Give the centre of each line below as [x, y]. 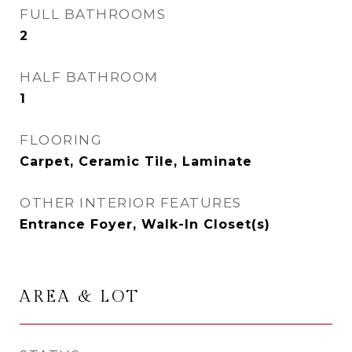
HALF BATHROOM [89, 77]
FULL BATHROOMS [93, 14]
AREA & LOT [80, 297]
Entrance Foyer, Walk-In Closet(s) [145, 224]
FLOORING [61, 140]
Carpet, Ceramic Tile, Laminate [136, 161]
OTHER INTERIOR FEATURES [131, 203]
